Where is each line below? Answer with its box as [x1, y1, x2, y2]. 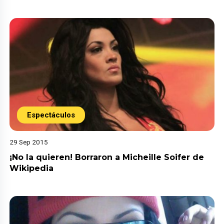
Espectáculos [27, 110, 75, 120]
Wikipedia [9, 163, 54, 173]
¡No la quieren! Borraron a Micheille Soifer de [9, 152, 204, 162]
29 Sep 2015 [9, 138, 48, 146]
